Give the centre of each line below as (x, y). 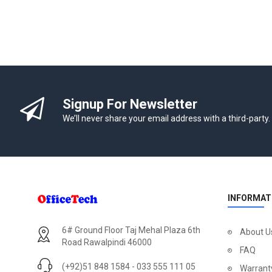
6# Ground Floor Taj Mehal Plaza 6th (131, 230)
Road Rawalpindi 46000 (107, 243)
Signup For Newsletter (130, 104)
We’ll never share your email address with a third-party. (167, 119)
